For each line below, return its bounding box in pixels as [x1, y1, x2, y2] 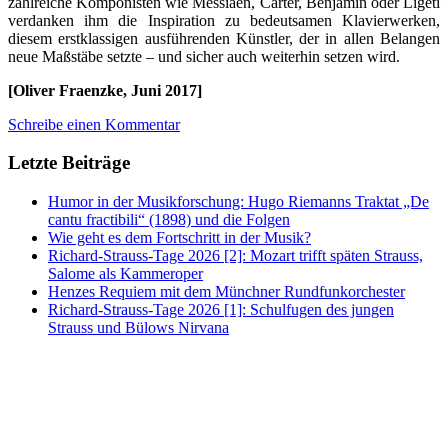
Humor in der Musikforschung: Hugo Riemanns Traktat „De [48, 193, 429, 210]
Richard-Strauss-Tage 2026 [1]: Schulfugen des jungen [48, 301, 394, 318]
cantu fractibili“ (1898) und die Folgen [48, 211, 290, 228]
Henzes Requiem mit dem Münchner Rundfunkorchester [48, 283, 405, 300]
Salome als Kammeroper [48, 265, 203, 282]
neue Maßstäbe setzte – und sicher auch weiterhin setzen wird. [8, 47, 400, 65]
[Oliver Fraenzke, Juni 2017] [8, 81, 202, 99]
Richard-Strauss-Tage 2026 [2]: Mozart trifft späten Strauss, [48, 247, 423, 264]
